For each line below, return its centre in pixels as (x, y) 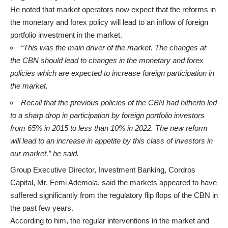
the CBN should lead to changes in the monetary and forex (107, 61)
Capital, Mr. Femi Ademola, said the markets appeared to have (113, 183)
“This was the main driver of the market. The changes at (113, 48)
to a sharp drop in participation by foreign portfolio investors (107, 115)
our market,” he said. (45, 153)
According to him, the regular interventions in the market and (110, 221)
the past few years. (44, 208)
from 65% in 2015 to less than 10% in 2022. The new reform (109, 128)
